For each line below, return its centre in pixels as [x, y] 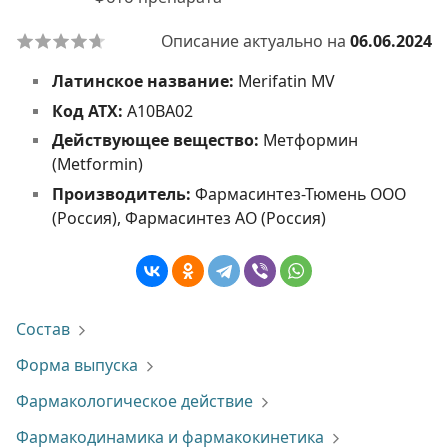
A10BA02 [159, 110]
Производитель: [123, 193]
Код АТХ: [89, 110]
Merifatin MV [286, 81]
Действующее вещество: [157, 140]
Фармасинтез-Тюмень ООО [300, 193]
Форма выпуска [77, 365]
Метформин [310, 140]
